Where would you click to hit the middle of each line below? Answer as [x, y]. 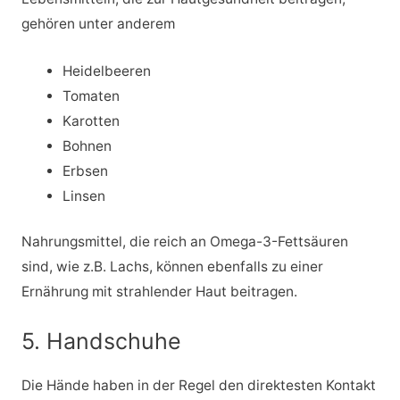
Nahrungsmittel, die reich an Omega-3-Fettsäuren [184, 242]
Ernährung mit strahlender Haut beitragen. [159, 292]
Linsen [84, 196]
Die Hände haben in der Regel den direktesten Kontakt [198, 385]
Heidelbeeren [107, 71]
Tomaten [92, 96]
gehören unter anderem [98, 24]
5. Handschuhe [101, 341]
